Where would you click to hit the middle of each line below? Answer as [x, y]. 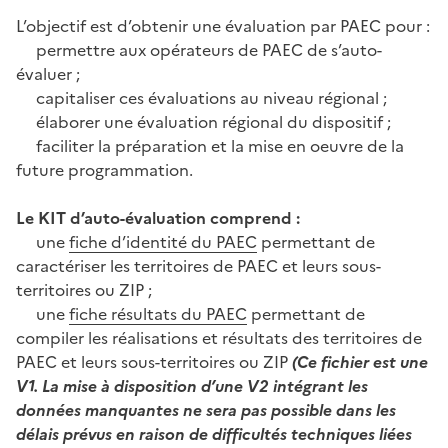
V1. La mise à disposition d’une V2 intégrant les [192, 385]
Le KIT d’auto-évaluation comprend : [158, 217]
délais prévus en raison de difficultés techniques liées [214, 433]
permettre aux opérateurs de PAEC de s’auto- [206, 49]
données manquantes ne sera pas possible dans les [206, 409]
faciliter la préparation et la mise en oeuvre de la [217, 145]
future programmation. [104, 169]
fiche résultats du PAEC [157, 313]
